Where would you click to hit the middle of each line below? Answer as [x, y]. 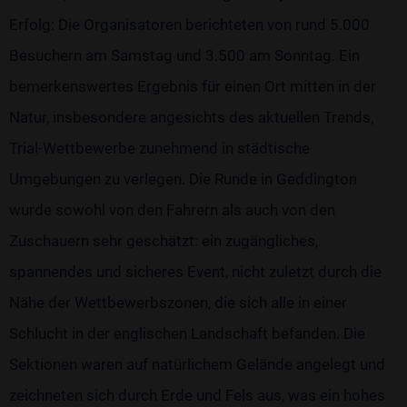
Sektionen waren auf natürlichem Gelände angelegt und [197, 365]
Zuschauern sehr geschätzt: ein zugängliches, [164, 241]
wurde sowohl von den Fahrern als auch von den [172, 210]
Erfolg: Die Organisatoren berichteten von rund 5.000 [189, 25]
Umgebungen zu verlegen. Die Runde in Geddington [183, 179]
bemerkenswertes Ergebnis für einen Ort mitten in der [193, 87]
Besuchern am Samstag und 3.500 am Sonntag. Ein [184, 56]
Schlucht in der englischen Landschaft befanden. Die [187, 334]
